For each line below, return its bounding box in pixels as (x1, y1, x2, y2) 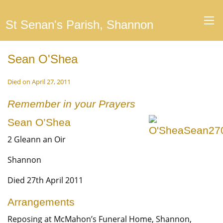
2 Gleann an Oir (7, 134, 66, 145)
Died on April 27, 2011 (7, 77, 71, 86)
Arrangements (7, 196, 75, 208)
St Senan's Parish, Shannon (5, 18, 153, 31)
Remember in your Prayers (7, 98, 135, 110)
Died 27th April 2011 (7, 175, 83, 186)
